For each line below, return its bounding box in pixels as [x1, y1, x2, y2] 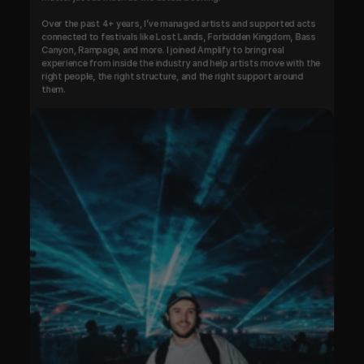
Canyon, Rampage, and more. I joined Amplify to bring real [41, 44, 284, 56]
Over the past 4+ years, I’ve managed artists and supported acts [41, 18, 316, 29]
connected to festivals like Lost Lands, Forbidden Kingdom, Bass [41, 31, 316, 42]
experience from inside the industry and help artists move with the [41, 57, 321, 69]
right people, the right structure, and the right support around [41, 71, 304, 82]
